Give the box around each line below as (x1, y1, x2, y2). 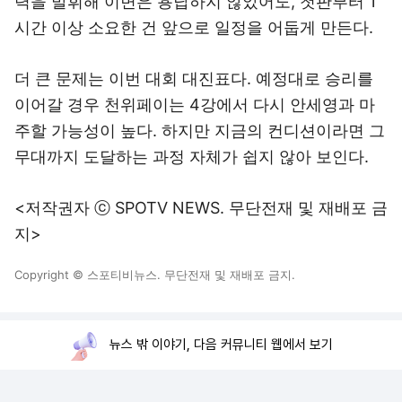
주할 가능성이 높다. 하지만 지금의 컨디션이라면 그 (14, 121, 385, 140)
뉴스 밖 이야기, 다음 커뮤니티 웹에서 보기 (109, 336, 333, 353)
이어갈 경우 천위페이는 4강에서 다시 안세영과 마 (14, 95, 375, 114)
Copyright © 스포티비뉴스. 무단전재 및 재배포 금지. (14, 267, 295, 282)
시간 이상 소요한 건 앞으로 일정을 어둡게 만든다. (14, 18, 373, 37)
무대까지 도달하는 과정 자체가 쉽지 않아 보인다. (14, 147, 369, 166)
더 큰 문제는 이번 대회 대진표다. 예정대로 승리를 (14, 69, 373, 88)
